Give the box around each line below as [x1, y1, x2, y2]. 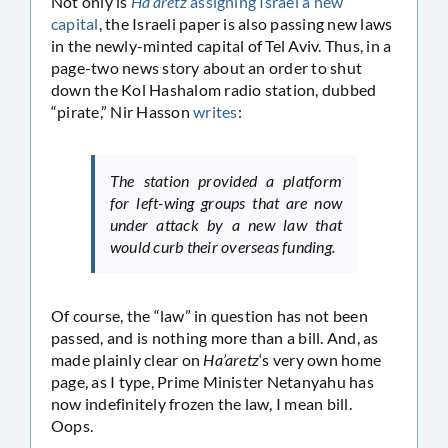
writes [193, 101, 238, 121]
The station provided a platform [110, 170, 342, 190]
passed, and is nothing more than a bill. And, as [51, 327, 379, 347]
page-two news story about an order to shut [51, 57, 363, 77]
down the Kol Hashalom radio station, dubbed [51, 79, 377, 99]
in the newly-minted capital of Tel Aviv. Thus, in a [51, 35, 392, 55]
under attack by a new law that [110, 214, 342, 234]
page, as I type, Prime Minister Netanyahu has [51, 371, 374, 391]
